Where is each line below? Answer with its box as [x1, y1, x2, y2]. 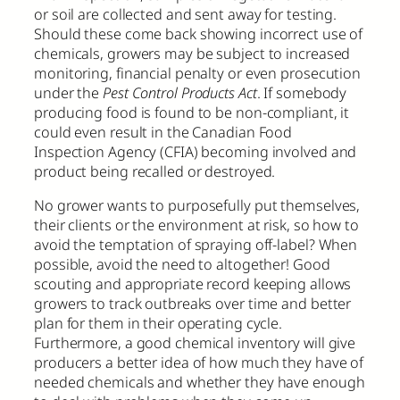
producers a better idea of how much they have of [34, 353, 364, 373]
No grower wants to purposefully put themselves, [34, 196, 361, 216]
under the [34, 82, 104, 103]
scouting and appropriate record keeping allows [34, 274, 352, 295]
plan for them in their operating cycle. [34, 313, 283, 334]
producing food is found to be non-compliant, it [34, 102, 350, 122]
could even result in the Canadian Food [34, 121, 293, 142]
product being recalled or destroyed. [34, 161, 276, 181]
